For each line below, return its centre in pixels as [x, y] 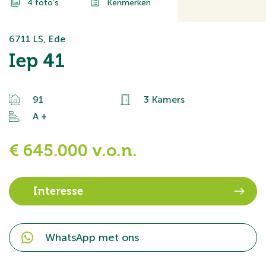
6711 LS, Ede [37, 39]
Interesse [58, 191]
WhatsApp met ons [92, 238]
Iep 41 [37, 61]
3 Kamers [164, 100]
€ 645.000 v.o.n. [73, 151]
